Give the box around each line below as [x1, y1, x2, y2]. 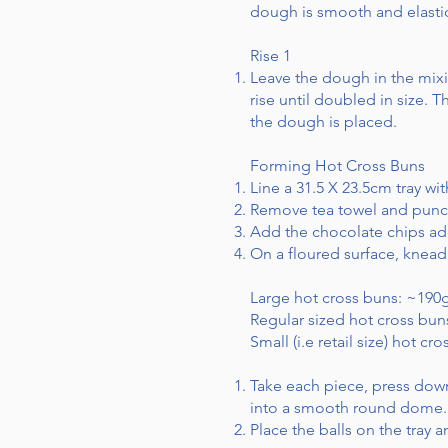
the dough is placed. [250, 112, 397, 131]
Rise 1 [250, 46, 291, 65]
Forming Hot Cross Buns [250, 156, 425, 175]
